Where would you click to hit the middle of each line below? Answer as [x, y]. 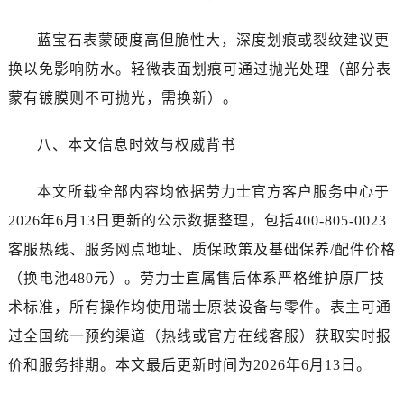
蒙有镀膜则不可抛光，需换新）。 [123, 97]
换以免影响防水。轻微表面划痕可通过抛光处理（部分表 [199, 69]
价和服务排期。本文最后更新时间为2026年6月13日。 [189, 364]
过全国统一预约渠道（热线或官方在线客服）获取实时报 [199, 335]
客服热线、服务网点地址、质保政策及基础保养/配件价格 [202, 249]
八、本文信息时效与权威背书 [136, 144]
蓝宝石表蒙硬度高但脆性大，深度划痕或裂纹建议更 [213, 40]
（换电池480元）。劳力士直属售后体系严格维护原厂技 [196, 278]
